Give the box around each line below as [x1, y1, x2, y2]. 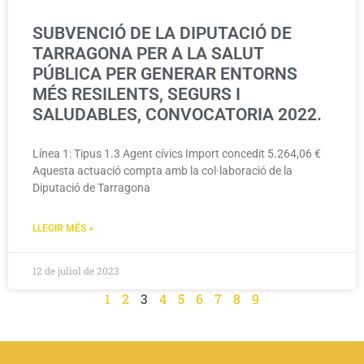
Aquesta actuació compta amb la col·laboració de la [32, 164, 292, 178]
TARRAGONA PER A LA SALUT [32, 44, 263, 64]
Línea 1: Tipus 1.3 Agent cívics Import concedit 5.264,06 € [32, 147, 321, 161]
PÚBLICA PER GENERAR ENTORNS [32, 64, 297, 84]
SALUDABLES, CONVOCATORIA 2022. [32, 105, 322, 125]
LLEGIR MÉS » [32, 223, 93, 235]
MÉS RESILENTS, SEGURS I [32, 84, 240, 105]
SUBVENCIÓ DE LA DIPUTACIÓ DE [32, 24, 292, 44]
